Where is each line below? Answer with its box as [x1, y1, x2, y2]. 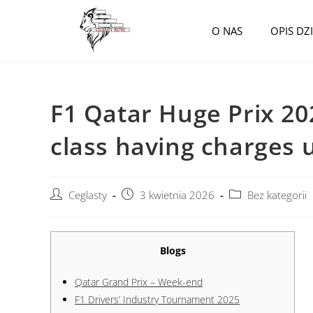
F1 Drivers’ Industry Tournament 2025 [75, 292, 240, 306]
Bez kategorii [247, 188, 307, 202]
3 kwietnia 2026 [140, 188, 214, 202]
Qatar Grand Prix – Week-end [75, 275, 203, 289]
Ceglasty [68, 188, 107, 202]
